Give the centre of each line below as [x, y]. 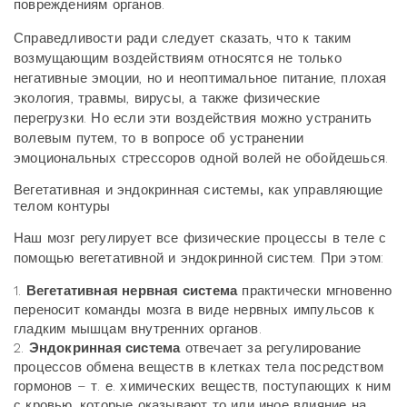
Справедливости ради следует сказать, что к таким [183, 38]
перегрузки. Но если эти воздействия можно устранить [193, 118]
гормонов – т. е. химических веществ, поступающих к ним [202, 386]
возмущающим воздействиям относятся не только [178, 58]
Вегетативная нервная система [132, 291]
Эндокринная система [104, 348]
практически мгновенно [315, 291]
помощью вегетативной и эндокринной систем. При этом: [199, 258]
